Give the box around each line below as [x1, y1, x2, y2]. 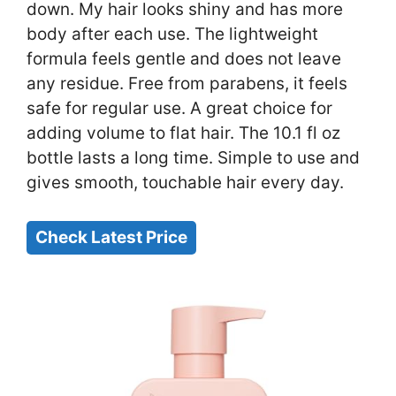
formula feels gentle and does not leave [27, 49, 341, 70]
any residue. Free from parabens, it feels [27, 73, 347, 95]
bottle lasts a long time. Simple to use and [27, 148, 360, 169]
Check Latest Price [35, 226, 187, 247]
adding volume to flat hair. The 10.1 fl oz [27, 123, 340, 144]
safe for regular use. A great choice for [27, 98, 332, 119]
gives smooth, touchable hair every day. [27, 172, 344, 194]
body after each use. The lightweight [27, 24, 318, 45]
